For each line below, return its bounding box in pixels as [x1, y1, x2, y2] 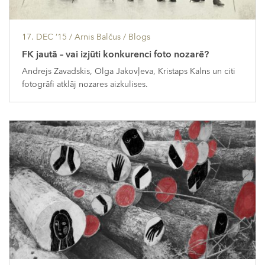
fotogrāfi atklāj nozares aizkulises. [22, 78, 148, 90]
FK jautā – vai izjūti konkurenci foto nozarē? [22, 47, 209, 61]
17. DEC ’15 [22, 31, 67, 43]
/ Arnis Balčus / [67, 31, 128, 43]
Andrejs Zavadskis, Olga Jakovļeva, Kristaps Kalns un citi [22, 65, 235, 77]
